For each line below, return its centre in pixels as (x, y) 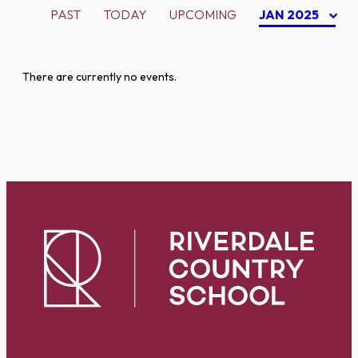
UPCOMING (203, 14)
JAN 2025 (290, 14)
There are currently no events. (99, 77)
